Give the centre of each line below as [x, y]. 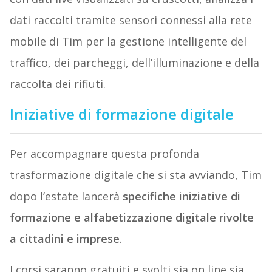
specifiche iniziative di [181, 196]
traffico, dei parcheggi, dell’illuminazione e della [134, 63]
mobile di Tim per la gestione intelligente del [128, 42]
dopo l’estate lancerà [66, 196]
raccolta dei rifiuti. [57, 84]
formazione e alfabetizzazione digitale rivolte [131, 218]
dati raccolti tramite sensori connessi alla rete [131, 20]
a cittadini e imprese [64, 239]
